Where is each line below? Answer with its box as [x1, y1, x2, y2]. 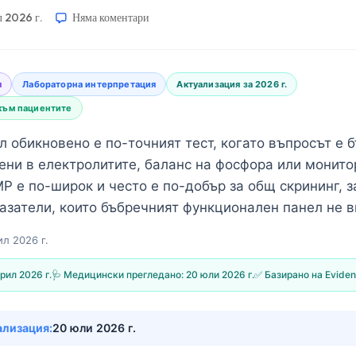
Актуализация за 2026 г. [176, 79, 288, 90]
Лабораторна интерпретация [22, 79, 157, 90]
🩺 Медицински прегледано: [52, 269, 186, 281]
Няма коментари [72, 10, 149, 25]
